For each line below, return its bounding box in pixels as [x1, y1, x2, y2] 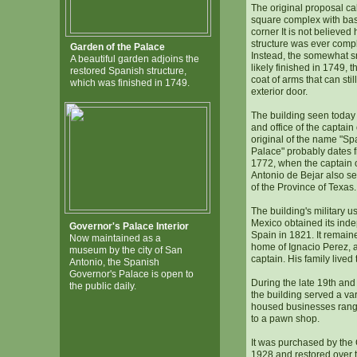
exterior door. [251, 86, 308, 97]
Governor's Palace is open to [69, 269, 194, 280]
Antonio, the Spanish [69, 257, 159, 268]
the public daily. [69, 280, 136, 292]
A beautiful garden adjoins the [70, 53, 199, 65]
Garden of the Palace [70, 41, 165, 53]
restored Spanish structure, [70, 65, 186, 76]
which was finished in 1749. [70, 77, 190, 88]
